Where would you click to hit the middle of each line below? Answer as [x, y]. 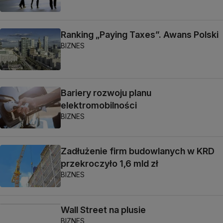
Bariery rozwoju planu [106, 93]
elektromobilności [99, 105]
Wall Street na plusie [103, 210]
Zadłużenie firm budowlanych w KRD [138, 151]
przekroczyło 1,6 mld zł [110, 164]
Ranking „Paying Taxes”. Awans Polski [140, 34]
